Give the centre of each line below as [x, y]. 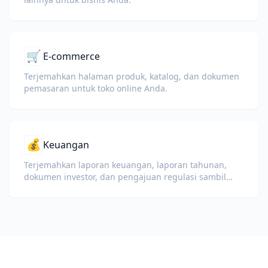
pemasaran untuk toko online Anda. [96, 88]
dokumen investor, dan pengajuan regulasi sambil [125, 177]
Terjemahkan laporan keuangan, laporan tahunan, [125, 165]
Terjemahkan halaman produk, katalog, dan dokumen [132, 76]
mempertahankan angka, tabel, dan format [111, 189]
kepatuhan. [47, 201]
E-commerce [71, 56]
